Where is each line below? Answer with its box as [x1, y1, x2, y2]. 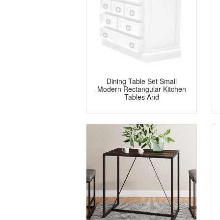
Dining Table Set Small [106, 76, 177, 86]
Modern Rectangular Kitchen [97, 84, 186, 94]
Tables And [124, 92, 159, 102]
